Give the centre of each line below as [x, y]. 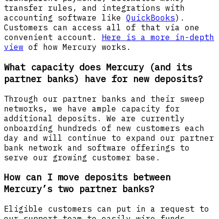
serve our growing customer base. [82, 157]
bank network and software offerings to [97, 147]
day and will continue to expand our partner [109, 138]
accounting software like [65, 18]
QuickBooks [151, 18]
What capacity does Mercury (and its [98, 67]
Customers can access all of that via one [102, 28]
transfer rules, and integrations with [94, 8]
